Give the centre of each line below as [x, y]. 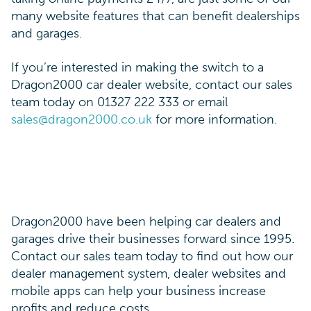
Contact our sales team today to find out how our [152, 256]
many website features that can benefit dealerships [155, 16]
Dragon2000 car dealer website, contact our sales [152, 84]
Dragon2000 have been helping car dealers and [146, 221]
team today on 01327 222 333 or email [119, 102]
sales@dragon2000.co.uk [82, 119]
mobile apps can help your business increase [138, 291]
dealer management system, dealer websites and [149, 273]
